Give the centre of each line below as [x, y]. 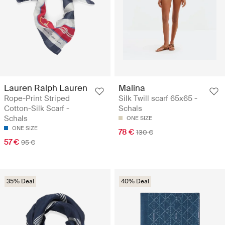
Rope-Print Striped [37, 99]
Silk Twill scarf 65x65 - [158, 99]
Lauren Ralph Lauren [46, 88]
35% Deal [20, 182]
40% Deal [135, 182]
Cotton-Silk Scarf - [37, 109]
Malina [132, 88]
